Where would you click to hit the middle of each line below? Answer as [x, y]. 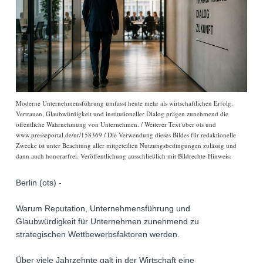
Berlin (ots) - [39, 183]
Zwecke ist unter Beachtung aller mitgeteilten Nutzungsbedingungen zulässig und [126, 146]
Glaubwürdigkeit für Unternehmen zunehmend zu [107, 222]
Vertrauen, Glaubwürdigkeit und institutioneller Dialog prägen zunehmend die [122, 114]
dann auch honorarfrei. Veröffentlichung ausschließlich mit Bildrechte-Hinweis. [124, 156]
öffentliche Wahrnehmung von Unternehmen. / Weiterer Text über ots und [116, 124]
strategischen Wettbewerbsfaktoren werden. [98, 235]
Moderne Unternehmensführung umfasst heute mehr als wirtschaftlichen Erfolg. [124, 103]
